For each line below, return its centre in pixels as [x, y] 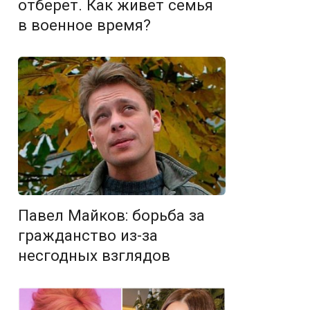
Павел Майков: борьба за [111, 216]
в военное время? [84, 25]
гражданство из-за [88, 236]
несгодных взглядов [94, 256]
